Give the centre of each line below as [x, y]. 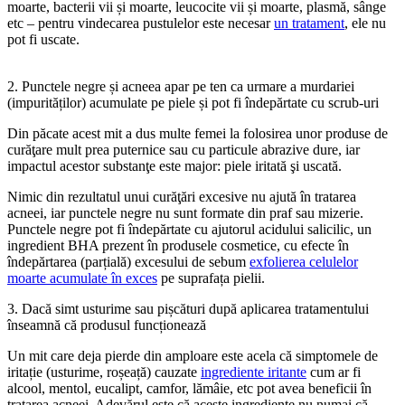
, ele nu [365, 24]
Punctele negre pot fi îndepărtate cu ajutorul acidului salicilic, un [189, 230]
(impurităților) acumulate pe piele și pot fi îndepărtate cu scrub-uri [193, 103]
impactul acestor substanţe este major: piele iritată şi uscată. [174, 166]
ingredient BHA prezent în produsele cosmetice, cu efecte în [178, 246]
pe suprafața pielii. [211, 278]
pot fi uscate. [43, 40]
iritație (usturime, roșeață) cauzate [104, 372]
